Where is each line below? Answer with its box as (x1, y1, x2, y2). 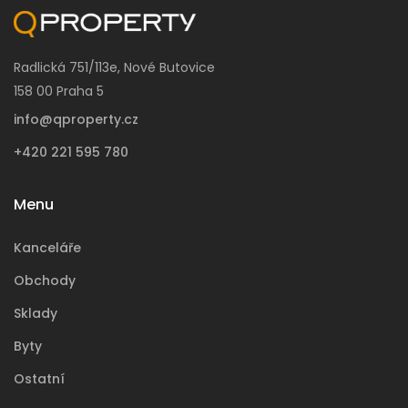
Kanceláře (14, 238, 81, 257)
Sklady (14, 303, 57, 322)
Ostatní (14, 369, 65, 388)
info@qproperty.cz (14, 109, 138, 128)
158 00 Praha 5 (14, 81, 104, 100)
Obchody (14, 270, 76, 290)
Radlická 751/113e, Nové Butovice (14, 57, 215, 76)
